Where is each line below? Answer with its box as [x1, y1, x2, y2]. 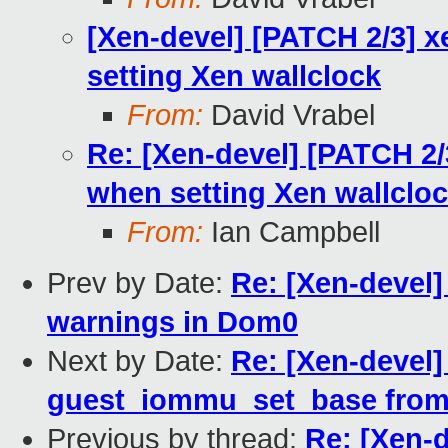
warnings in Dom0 [47, 306, 298, 339]
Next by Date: [47, 345, 231, 378]
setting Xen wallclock [87, 60, 381, 93]
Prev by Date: [47, 267, 231, 300]
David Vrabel [203, 99, 375, 132]
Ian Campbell [203, 216, 380, 249]
